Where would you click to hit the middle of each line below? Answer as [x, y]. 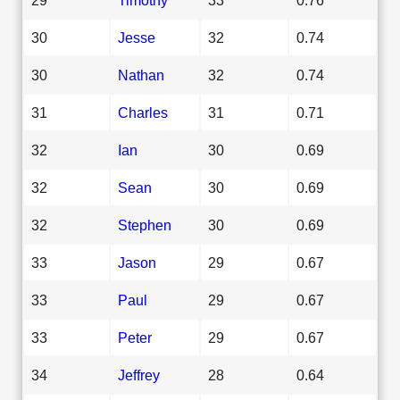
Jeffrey [139, 375]
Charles [143, 112]
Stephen [145, 225]
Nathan [141, 75]
